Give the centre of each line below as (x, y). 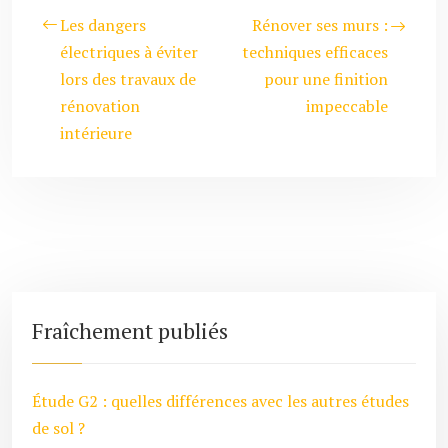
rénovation (100, 106)
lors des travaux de (128, 79)
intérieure (96, 133)
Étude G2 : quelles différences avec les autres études (220, 401)
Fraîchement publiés (130, 330)
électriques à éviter (129, 52)
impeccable (347, 106)
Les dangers (103, 25)
